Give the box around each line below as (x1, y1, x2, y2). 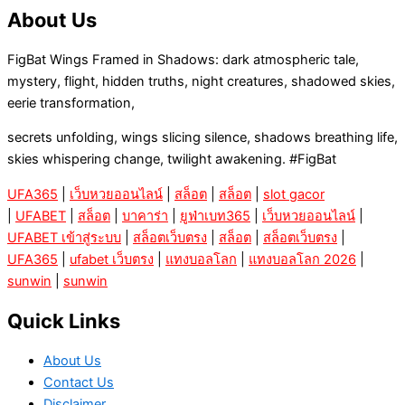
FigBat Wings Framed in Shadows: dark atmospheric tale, (7, 51, 359, 68)
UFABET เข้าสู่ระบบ (7, 229, 121, 246)
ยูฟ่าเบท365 (180, 207, 250, 224)
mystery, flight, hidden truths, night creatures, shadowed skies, (7, 72, 395, 89)
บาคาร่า (122, 207, 168, 224)
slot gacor (263, 185, 325, 202)
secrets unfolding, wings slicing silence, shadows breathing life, (7, 129, 398, 146)
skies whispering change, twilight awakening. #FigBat (7, 151, 336, 168)
